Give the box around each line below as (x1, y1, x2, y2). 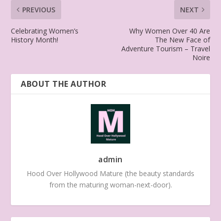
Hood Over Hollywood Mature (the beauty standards (27, 168, 194, 178)
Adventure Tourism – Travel (121, 43, 210, 53)
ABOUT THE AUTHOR (21, 78, 107, 89)
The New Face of (154, 35, 210, 44)
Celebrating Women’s (11, 26, 79, 36)
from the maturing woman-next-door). (49, 180, 172, 189)
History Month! (11, 35, 59, 44)
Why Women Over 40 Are (129, 26, 210, 36)
